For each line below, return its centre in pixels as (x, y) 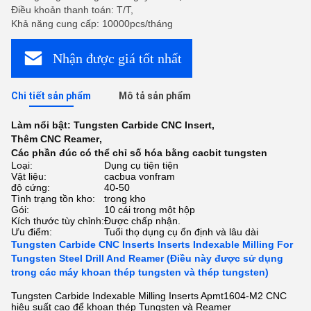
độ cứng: (31, 187)
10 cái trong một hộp (150, 210)
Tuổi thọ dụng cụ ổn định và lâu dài (181, 232)
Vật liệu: (29, 176)
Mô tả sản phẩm (155, 96)
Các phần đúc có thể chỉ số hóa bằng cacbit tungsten (139, 153)
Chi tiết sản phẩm (51, 96)
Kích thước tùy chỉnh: (58, 221)
